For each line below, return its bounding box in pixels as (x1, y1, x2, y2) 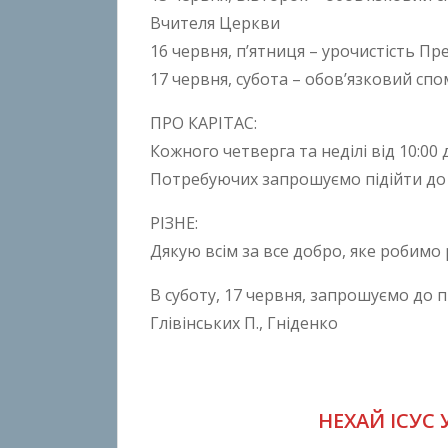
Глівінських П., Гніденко (150, 311, 338, 334)
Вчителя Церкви (150, 11, 280, 34)
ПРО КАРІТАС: (150, 111, 257, 134)
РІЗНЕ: (150, 211, 198, 234)
